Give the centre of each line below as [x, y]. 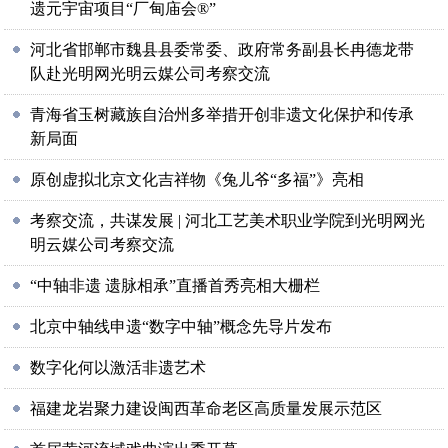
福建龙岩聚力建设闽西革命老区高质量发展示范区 [206, 408]
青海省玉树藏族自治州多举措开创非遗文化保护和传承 [222, 114]
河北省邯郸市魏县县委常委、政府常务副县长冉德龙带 [222, 49]
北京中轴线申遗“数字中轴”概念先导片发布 [181, 326]
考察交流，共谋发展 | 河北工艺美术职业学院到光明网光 [228, 220]
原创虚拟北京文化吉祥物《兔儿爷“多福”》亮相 [197, 179]
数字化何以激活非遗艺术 [118, 367]
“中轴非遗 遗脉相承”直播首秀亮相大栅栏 [175, 285]
